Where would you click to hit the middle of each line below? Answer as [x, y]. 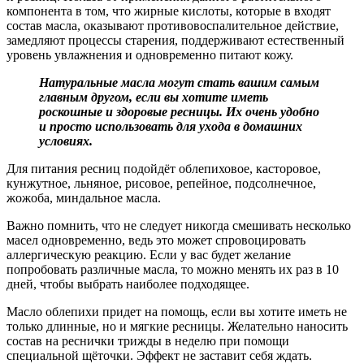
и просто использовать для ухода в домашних [171, 126]
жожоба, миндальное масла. [84, 197]
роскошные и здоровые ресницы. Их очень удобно [179, 111]
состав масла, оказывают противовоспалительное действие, [173, 25]
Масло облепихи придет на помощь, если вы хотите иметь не [177, 311]
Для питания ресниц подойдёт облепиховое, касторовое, [164, 168]
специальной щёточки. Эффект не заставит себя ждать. [159, 355]
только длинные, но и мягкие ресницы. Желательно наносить [177, 326]
